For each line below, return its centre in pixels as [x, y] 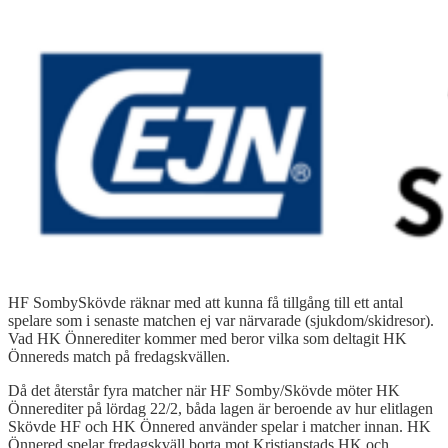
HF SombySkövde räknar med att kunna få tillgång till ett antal [205, 302]
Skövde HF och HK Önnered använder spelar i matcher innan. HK [219, 426]
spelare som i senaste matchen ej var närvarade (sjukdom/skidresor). [221, 320]
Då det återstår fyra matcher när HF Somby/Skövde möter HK [204, 390]
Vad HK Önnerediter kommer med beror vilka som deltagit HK [207, 338]
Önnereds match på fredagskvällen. [119, 356]
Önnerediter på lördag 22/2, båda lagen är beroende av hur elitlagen [220, 408]
